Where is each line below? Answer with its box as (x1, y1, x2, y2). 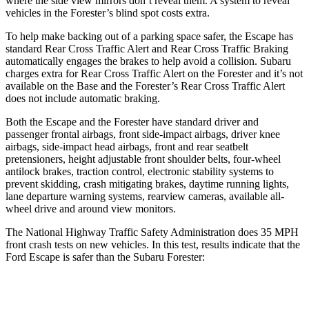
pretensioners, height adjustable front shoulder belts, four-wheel (6, 152, 281, 165)
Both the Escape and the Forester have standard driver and (6, 115, 259, 128)
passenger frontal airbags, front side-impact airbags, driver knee (6, 128, 280, 140)
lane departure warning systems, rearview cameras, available (6, 190, 270, 202)
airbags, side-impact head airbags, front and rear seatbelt (6, 140, 248, 152)
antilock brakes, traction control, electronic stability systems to (6, 165, 274, 177)
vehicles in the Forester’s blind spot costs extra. (6, 6, 210, 19)
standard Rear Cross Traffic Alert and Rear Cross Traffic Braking (6, 42, 288, 54)
